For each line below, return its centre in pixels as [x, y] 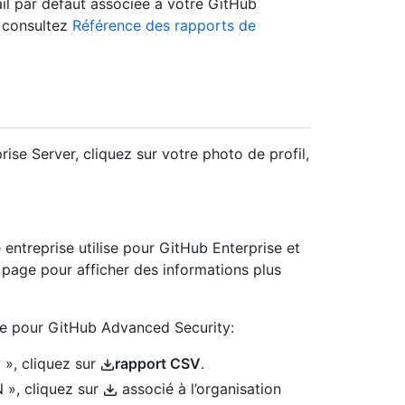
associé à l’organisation [199, 389]
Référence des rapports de [164, 26]
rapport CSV [158, 364]
